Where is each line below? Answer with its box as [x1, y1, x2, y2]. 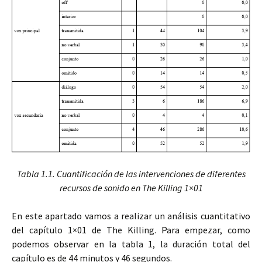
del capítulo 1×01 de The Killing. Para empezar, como [12, 224, 250, 236]
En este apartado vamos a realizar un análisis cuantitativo [12, 210, 250, 222]
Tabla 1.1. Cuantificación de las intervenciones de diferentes [16, 168, 246, 180]
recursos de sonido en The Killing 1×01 [59, 182, 203, 194]
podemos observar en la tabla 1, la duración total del [12, 238, 250, 250]
